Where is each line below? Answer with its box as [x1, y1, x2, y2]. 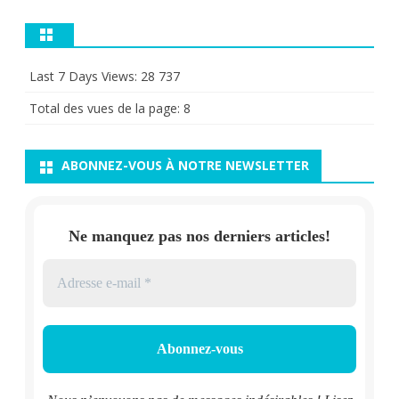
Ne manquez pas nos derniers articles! [69, 226, 330, 245]
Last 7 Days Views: [29, 68, 141, 85]
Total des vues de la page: [29, 100, 183, 118]
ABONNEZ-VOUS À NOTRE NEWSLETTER [61, 157, 309, 175]
